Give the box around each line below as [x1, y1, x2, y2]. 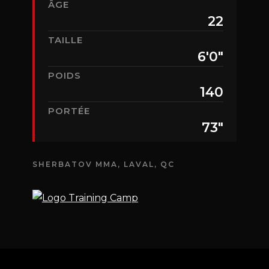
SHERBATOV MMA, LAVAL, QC [32, 160, 175, 169]
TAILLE [47, 34, 83, 46]
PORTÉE [47, 105, 90, 117]
